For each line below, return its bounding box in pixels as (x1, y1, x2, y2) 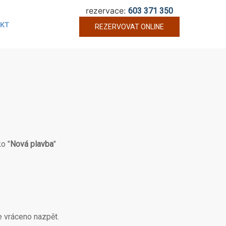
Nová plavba (10, 139, 53, 149)
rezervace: (86, 6, 128, 16)
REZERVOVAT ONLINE (95, 23, 164, 31)
